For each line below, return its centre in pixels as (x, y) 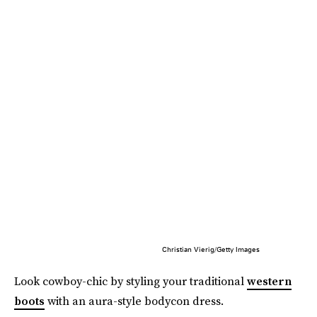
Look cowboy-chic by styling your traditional (131, 281)
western (269, 281)
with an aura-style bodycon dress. (134, 300)
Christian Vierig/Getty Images (211, 249)
